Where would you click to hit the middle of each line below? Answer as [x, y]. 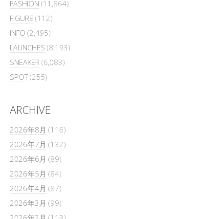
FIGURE [22, 18]
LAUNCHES [27, 47]
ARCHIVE [30, 109]
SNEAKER [25, 62]
